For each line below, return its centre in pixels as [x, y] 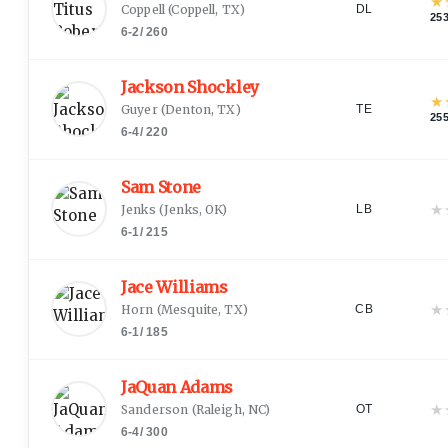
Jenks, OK [193, 209]
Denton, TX [200, 109]
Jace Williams [174, 286]
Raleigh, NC [230, 409]
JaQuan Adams [177, 386]
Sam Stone [161, 186]
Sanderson [155, 409]
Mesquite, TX [201, 309]
